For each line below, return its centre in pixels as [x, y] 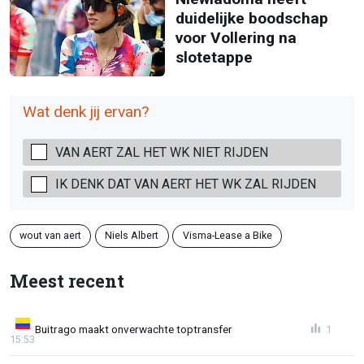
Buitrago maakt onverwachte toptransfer [134, 329]
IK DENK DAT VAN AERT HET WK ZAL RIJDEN [186, 184]
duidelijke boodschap [251, 18]
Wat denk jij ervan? [86, 111]
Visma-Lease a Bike [227, 236]
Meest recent [67, 280]
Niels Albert [132, 236]
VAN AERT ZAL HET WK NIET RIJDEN [162, 152]
